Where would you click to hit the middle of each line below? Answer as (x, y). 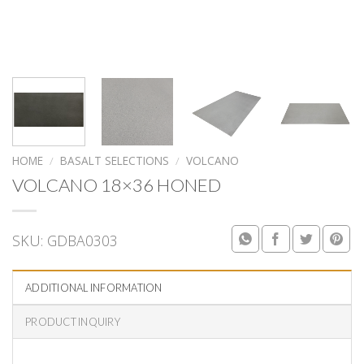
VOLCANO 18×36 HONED (117, 184)
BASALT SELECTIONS (115, 160)
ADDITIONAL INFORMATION (94, 288)
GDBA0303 (82, 240)
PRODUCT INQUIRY (73, 322)
